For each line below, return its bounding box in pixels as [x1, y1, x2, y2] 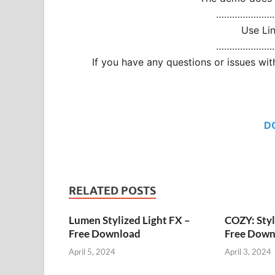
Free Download [69, 227, 141, 241]
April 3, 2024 [224, 246, 271, 257]
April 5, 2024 [69, 246, 115, 257]
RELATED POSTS [69, 184, 156, 198]
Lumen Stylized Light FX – [69, 214, 190, 227]
